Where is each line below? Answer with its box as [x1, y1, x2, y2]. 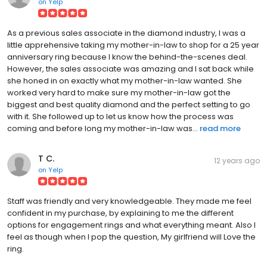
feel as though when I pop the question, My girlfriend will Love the [7, 231, 256, 243]
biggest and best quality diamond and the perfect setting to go [7, 98, 250, 110]
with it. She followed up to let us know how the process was [7, 110, 234, 122]
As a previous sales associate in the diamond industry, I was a [7, 27, 246, 39]
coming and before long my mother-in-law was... [7, 122, 198, 134]
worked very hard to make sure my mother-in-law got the [7, 86, 231, 98]
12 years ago [214, 155, 260, 166]
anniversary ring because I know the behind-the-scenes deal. [7, 51, 247, 63]
